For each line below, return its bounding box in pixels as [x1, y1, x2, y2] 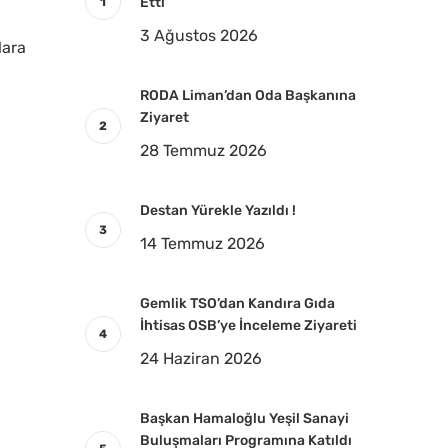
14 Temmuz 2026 [139, 234, 265, 253]
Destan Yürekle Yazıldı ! [139, 202, 296, 219]
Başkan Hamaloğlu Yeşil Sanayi [139, 410, 349, 427]
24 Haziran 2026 [139, 349, 262, 368]
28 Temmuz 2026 [139, 141, 267, 160]
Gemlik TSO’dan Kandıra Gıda [139, 295, 335, 312]
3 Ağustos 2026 [139, 26, 258, 45]
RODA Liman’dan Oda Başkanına [139, 87, 356, 104]
